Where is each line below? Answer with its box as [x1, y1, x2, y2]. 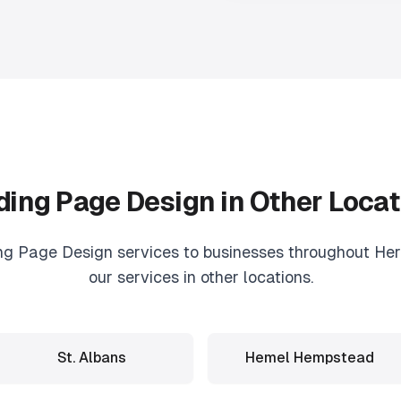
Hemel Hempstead [245, 349, 374, 366]
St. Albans [56, 349, 126, 366]
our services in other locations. [88, 268, 313, 286]
